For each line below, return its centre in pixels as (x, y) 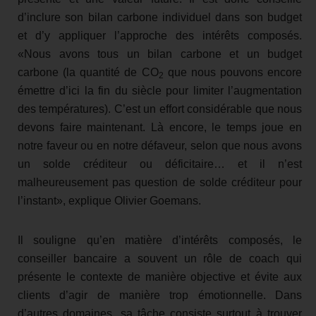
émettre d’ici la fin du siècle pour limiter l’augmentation (160, 90)
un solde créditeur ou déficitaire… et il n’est (160, 164)
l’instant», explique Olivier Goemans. (109, 200)
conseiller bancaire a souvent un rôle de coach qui (160, 258)
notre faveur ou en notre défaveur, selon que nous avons (160, 145)
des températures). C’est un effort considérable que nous (160, 109)
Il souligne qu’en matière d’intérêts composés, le (160, 240)
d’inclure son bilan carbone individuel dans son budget (160, 17)
